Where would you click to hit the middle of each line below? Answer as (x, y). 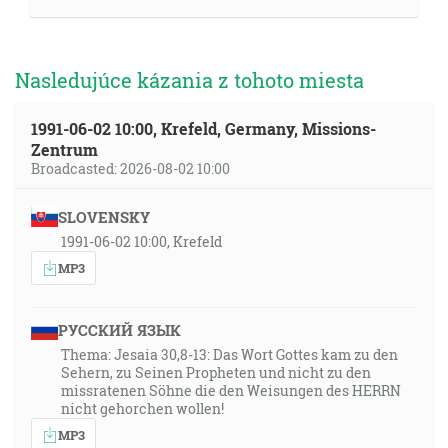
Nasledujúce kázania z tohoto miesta (189, 80)
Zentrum (64, 149)
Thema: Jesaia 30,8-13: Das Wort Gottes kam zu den (229, 354)
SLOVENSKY (103, 217)
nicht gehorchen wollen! (142, 408)
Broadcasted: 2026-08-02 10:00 (130, 168)
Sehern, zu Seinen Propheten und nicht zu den (216, 372)
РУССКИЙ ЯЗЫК (119, 330)
